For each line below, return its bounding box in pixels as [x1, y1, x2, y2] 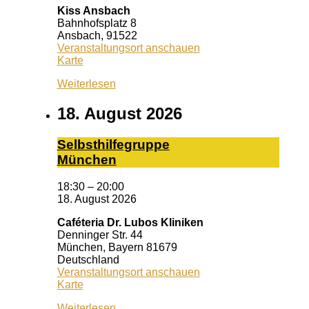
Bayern [108, 241, 143, 253]
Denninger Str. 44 [57, 228, 143, 241]
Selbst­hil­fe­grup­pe [57, 137, 170, 152]
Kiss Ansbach [57, 5, 130, 17]
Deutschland [57, 253, 119, 266]
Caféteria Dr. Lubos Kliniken [57, 216, 203, 228]
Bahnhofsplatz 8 [57, 17, 137, 30]
